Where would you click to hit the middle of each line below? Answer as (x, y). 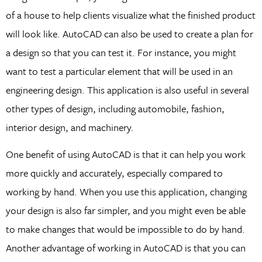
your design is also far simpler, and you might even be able (125, 211)
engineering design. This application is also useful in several (127, 89)
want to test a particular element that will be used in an (119, 71)
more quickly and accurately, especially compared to (114, 173)
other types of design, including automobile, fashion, (115, 108)
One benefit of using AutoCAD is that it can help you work (125, 154)
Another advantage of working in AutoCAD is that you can (125, 248)
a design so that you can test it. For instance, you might (121, 52)
